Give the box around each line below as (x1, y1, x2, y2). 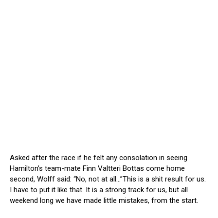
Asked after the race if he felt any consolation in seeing (10, 153, 187, 163)
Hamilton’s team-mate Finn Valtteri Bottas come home (10, 164, 185, 173)
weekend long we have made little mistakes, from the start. (10, 196, 198, 205)
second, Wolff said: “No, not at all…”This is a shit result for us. (10, 175, 206, 184)
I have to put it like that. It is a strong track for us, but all (10, 185, 188, 195)
